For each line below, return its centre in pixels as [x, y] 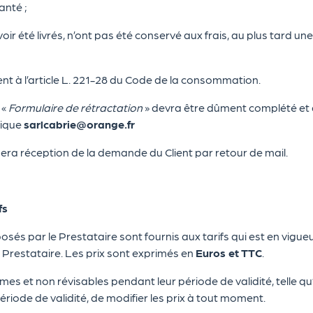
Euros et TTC [229, 253]
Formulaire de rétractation [75, 107]
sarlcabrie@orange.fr [79, 124]
